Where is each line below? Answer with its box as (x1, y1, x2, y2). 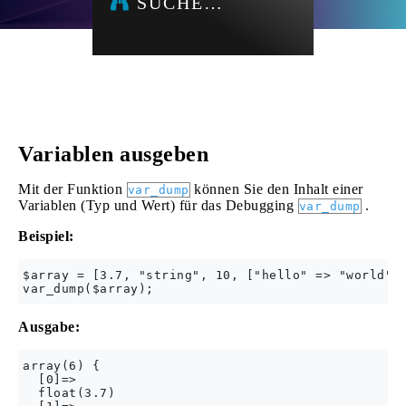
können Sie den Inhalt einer (189, 181, 363, 197)
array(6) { (23, 359, 100, 372)
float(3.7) (23, 386, 115, 400)
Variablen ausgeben (18, 142, 208, 166)
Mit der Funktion (18, 181, 127, 197)
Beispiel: (18, 228, 74, 244)
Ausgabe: (18, 319, 80, 334)
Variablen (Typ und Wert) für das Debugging (18, 198, 298, 213)
